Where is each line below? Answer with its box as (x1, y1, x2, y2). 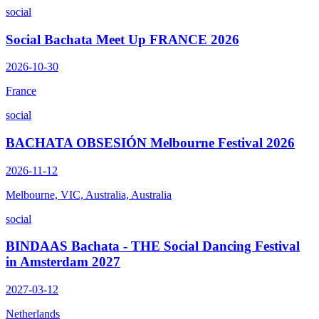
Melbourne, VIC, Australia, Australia (6, 188, 172, 201)
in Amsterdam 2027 (6, 254, 120, 270)
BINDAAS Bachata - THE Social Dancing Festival (6, 239, 300, 254)
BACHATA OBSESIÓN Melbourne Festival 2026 (6, 135, 295, 151)
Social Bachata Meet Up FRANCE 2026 (6, 31, 239, 47)
